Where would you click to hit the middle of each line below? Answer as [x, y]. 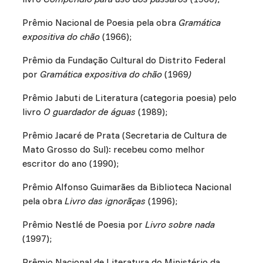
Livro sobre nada [180, 225]
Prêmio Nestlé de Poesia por [83, 225]
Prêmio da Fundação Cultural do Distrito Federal [124, 60]
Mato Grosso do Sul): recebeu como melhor [113, 149]
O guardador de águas [90, 112]
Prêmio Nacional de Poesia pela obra [100, 23]
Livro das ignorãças [106, 201]
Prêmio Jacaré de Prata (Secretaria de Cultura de [124, 135]
